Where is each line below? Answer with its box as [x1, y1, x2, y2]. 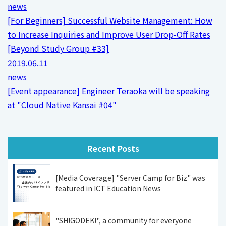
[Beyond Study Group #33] [8, 42, 109, 54]
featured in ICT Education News [55, 183, 161, 194]
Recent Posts [87, 142, 139, 154]
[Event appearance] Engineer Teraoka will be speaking [8, 84, 210, 97]
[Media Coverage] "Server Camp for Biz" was [55, 173, 205, 183]
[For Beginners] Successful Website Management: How [8, 14, 212, 26]
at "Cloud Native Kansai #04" [8, 98, 117, 111]
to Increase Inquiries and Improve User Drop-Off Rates [8, 28, 210, 40]
